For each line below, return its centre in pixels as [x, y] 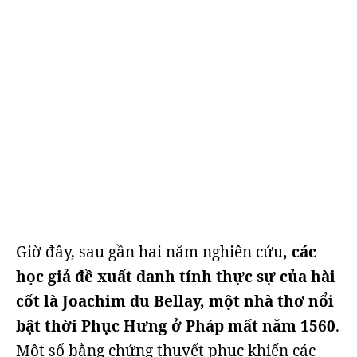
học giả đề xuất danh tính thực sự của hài [176, 277]
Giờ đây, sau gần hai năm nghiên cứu [149, 252]
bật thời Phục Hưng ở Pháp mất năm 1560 [176, 326]
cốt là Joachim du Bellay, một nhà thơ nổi [175, 301]
